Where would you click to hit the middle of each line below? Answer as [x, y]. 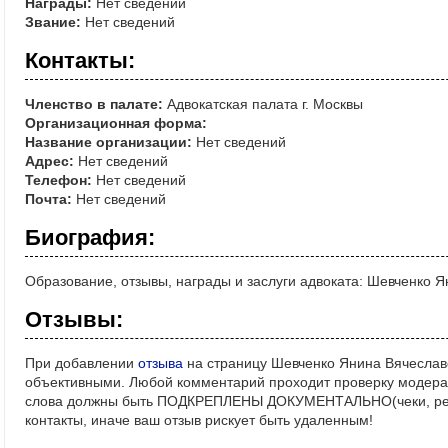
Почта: [48, 199]
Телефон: [58, 180]
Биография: [90, 238]
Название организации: [108, 142]
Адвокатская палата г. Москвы [263, 104]
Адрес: [49, 161]
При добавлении [81, 363]
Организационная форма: [116, 123]
